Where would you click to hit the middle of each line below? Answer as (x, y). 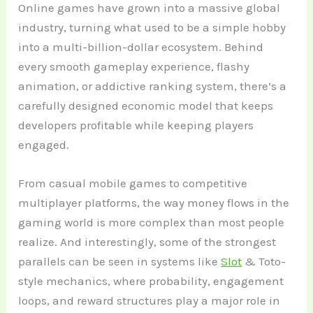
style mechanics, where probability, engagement (151, 281)
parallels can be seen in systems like (120, 261)
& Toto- (264, 261)
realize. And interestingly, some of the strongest (147, 242)
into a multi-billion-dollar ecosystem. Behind (141, 46)
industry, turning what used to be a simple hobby (152, 27)
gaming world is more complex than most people (152, 222)
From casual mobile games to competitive (133, 183)
